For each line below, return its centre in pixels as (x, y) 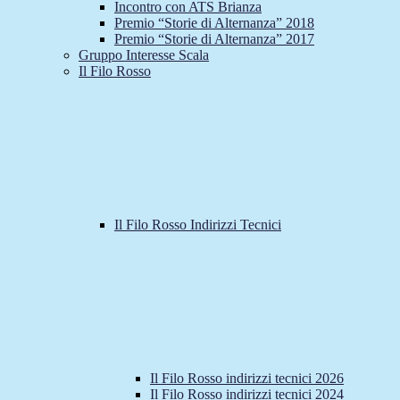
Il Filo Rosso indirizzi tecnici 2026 (247, 379)
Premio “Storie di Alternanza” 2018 (214, 23)
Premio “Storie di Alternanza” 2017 (214, 39)
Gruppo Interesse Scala (144, 55)
